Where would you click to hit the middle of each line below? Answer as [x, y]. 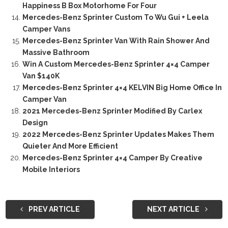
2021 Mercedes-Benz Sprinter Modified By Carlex [112, 111]
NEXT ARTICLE [174, 209]
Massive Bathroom [56, 53]
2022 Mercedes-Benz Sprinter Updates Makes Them [118, 135]
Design [35, 123]
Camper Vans [46, 29]
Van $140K [41, 76]
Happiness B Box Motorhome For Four [89, 6]
